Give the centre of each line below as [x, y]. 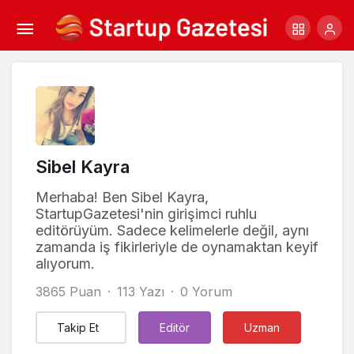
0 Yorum [206, 292]
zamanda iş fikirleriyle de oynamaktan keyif [177, 247]
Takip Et [78, 328]
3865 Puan [68, 292]
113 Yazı [141, 292]
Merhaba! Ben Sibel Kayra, [122, 197]
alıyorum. [65, 264]
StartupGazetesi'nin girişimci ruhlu [146, 214]
